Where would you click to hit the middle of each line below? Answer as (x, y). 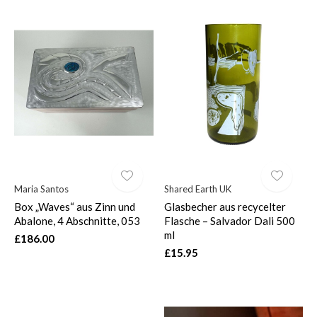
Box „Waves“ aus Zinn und (75, 206)
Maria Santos (41, 189)
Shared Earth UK (197, 189)
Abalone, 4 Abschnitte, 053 (77, 220)
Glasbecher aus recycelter (225, 206)
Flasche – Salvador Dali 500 (229, 220)
